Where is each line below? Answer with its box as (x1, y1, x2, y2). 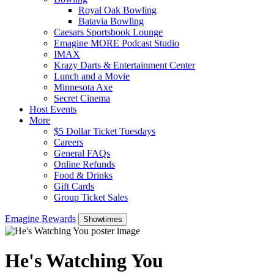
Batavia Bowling (78, 15, 144, 26)
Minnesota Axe (54, 81, 113, 92)
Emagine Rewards (5, 213, 76, 224)
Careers (54, 136, 83, 147)
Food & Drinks (54, 169, 113, 180)
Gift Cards (54, 180, 94, 191)
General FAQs (54, 147, 110, 158)
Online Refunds (54, 158, 115, 169)
